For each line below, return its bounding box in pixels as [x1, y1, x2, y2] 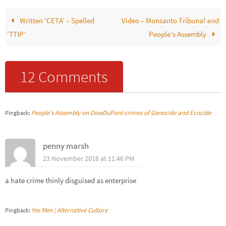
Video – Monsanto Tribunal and [121, 16, 219, 26]
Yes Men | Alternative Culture [31, 206, 107, 215]
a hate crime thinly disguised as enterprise [5, 176, 136, 186]
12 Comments [20, 67, 108, 87]
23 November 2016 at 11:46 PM [43, 154, 134, 163]
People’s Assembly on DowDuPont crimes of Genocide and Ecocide [31, 108, 211, 118]
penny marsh [43, 140, 89, 152]
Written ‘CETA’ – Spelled [18, 16, 94, 26]
